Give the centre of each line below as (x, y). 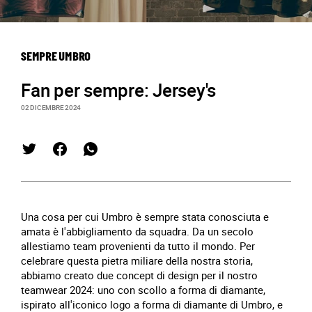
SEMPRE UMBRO (56, 57)
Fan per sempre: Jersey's (118, 90)
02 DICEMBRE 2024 (51, 107)
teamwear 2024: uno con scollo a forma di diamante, (143, 290)
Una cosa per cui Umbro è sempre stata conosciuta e (145, 217)
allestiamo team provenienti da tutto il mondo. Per (138, 246)
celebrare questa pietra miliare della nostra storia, (137, 260)
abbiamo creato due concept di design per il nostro (139, 275)
